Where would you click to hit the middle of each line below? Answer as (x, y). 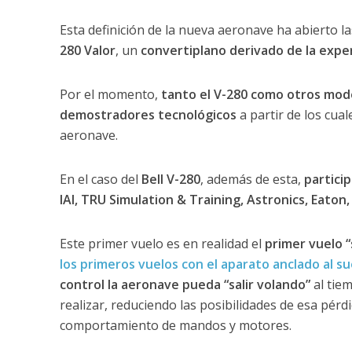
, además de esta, (252, 179)
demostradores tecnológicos (148, 114)
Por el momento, (108, 94)
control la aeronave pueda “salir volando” (185, 284)
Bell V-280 (169, 179)
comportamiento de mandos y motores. (175, 325)
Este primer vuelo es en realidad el (162, 243)
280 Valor (87, 50)
